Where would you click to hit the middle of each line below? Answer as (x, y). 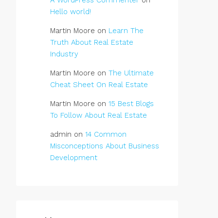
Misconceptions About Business (105, 146)
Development (74, 158)
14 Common (106, 134)
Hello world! (71, 12)
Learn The (126, 31)
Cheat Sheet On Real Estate (99, 85)
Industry (64, 54)
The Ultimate (131, 73)
